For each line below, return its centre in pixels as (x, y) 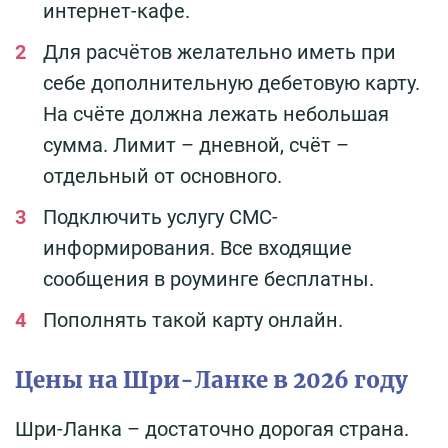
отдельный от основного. (162, 176)
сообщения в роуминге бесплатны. (208, 279)
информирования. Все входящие (197, 248)
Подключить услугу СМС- (160, 217)
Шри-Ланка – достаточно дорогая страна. (212, 429)
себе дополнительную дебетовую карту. (231, 83)
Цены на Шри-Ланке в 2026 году (211, 380)
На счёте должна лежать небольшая (216, 114)
